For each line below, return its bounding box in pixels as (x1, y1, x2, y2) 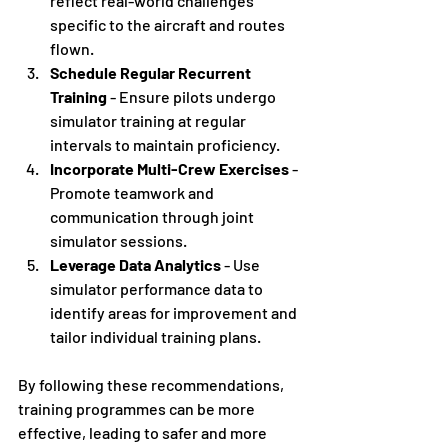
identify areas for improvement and (50, 302, 300, 322)
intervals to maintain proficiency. (50, 134, 280, 154)
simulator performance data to (50, 278, 266, 298)
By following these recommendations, (18, 374, 287, 394)
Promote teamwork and (50, 182, 217, 202)
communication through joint (50, 206, 257, 226)
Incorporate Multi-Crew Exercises (50, 158, 289, 178)
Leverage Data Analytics (50, 254, 221, 274)
